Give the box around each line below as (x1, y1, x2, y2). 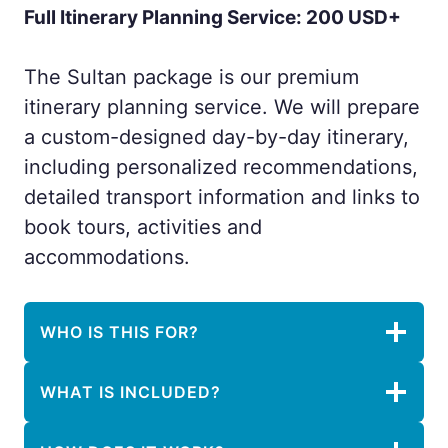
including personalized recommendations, (24, 155, 418, 179)
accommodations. (24, 245, 190, 269)
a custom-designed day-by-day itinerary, (24, 125, 409, 149)
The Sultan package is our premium (24, 65, 359, 89)
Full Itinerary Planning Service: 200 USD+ (24, 6, 401, 29)
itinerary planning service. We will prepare (24, 95, 420, 119)
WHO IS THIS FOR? (40, 322, 199, 342)
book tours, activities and (24, 215, 262, 239)
